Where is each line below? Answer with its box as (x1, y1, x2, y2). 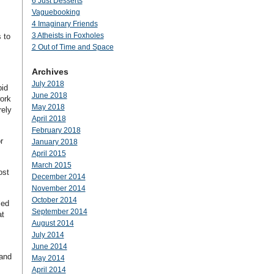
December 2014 (31, 172, 86, 181)
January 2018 (31, 138, 78, 146)
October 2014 (31, 196, 77, 204)
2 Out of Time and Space (31, 43, 114, 51)
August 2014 (31, 219, 74, 228)
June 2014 (31, 242, 67, 251)
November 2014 (31, 184, 86, 193)
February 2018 (31, 126, 81, 135)
